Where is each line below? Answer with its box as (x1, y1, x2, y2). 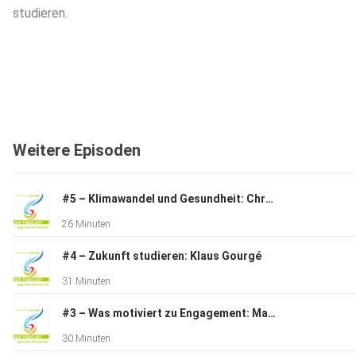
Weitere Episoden (13, 141, 141, 161)
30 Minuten (62, 333, 110, 345)
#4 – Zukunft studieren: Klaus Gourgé (62, 250, 261, 263)
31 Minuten (62, 276, 110, 288)
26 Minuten (62, 219, 110, 230)
